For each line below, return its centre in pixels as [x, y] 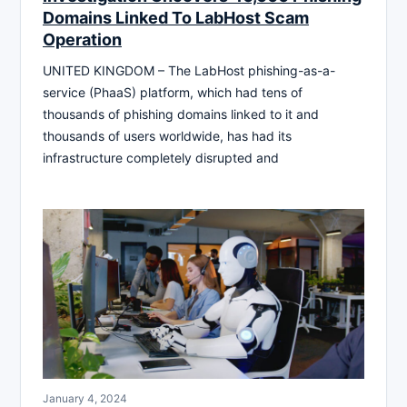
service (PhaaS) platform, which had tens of [173, 92]
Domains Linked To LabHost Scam [176, 17]
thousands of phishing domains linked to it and [181, 114]
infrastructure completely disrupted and [161, 157]
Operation [82, 39]
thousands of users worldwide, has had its [167, 135]
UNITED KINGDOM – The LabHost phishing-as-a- [189, 70]
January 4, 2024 [85, 398]
